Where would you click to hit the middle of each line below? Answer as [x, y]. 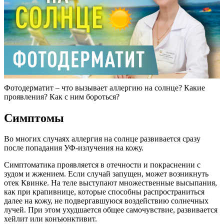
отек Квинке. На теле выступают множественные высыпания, [110, 183]
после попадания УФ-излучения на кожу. [74, 148]
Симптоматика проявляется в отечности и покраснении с [102, 165]
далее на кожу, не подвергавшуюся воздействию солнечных [106, 201]
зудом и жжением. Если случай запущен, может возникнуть [106, 174]
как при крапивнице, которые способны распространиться [104, 192]
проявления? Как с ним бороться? [62, 96]
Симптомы [34, 118]
